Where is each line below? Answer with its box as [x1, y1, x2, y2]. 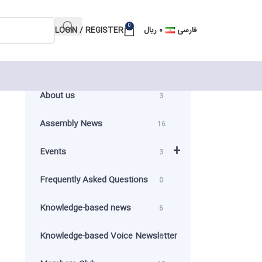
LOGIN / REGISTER [55, 23, 124, 37]
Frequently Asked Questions [39, 173, 148, 187]
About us [39, 89, 75, 103]
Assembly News [39, 117, 102, 131]
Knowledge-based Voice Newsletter [39, 229, 177, 243]
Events [39, 145, 66, 159]
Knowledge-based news [39, 201, 131, 215]
